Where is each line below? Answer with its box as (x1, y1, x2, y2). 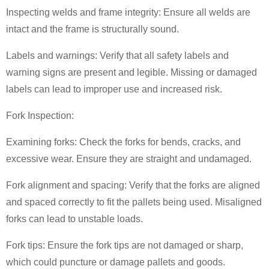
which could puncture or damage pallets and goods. (6, 257, 225, 267)
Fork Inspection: (6, 110, 74, 121)
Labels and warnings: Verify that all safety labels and (6, 50, 229, 61)
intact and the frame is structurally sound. (6, 24, 179, 34)
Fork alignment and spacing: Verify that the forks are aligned (6, 180, 260, 190)
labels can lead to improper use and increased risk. (6, 84, 222, 94)
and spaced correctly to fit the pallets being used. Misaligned (6, 197, 262, 207)
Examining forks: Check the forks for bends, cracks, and (6, 137, 241, 147)
